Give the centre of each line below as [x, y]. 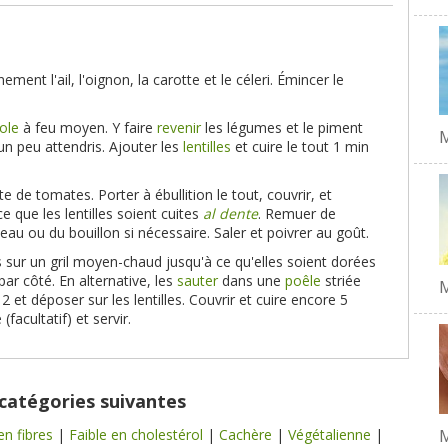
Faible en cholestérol [138, 434]
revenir [179, 127]
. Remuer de [297, 213]
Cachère [247, 434]
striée [341, 280]
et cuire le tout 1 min [300, 146]
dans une [251, 280]
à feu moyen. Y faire [88, 127]
